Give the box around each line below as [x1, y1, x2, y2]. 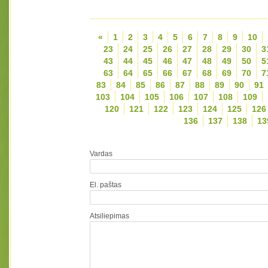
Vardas [90, 150, 112, 158]
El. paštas [90, 181, 121, 189]
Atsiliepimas [90, 212, 129, 220]
